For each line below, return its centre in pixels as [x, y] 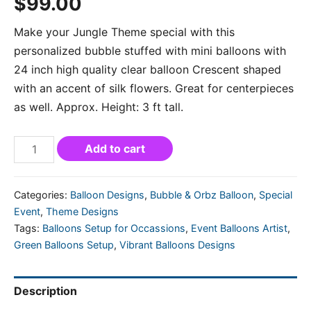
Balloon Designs [107, 195]
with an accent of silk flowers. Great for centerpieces [154, 88]
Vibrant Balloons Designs [177, 245]
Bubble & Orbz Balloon [202, 195]
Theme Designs [82, 212]
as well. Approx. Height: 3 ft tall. [99, 107]
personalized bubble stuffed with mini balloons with [150, 50]
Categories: [42, 195]
